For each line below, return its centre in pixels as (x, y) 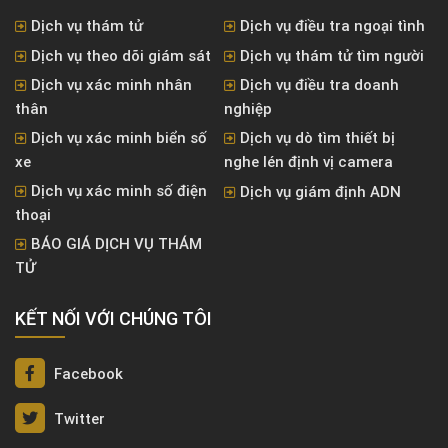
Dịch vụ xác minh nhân (111, 85)
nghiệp (248, 109)
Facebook (86, 374)
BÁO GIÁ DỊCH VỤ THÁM (116, 244)
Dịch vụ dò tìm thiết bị (317, 138)
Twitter (77, 419)
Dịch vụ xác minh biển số (119, 138)
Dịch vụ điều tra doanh (319, 85)
